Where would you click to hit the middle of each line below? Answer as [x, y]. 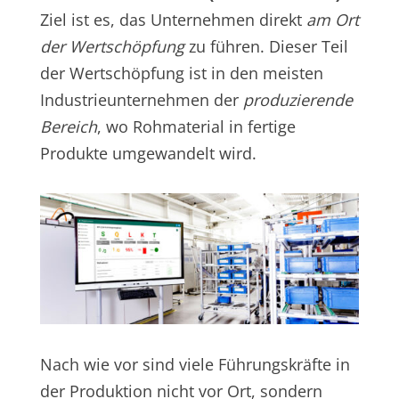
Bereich [68, 127]
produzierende [297, 100]
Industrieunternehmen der [141, 100]
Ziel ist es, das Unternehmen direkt [173, 20]
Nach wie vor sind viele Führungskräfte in [195, 364]
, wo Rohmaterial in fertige [196, 127]
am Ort [332, 20]
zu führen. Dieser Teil [266, 47]
